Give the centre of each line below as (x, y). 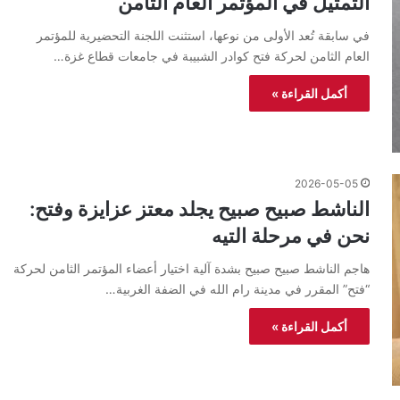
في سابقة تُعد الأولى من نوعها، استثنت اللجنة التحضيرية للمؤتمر (203, 35)
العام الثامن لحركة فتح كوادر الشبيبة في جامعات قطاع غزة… (212, 55)
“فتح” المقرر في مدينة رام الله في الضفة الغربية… (237, 288)
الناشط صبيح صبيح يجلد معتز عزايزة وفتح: (200, 208)
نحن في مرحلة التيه (291, 235)
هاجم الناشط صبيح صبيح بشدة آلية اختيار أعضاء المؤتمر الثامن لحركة (192, 268)
